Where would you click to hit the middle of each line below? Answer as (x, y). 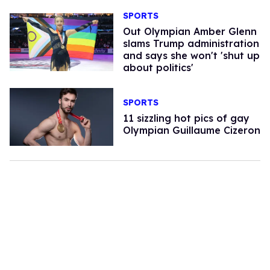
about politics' (158, 67)
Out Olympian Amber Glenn (190, 31)
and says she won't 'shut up (191, 55)
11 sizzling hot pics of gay (186, 118)
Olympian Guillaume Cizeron (191, 130)
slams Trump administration (191, 43)
